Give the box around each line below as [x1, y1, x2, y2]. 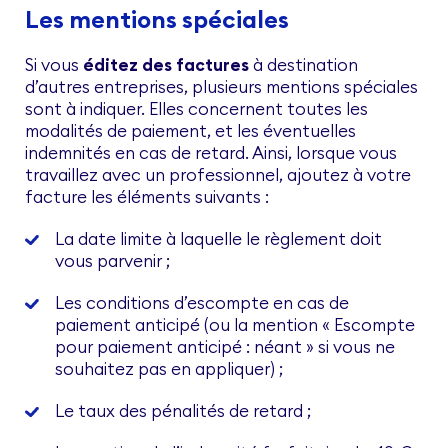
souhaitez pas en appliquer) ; [55, 358, 283, 381]
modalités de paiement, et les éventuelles [25, 120, 356, 143]
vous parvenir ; [55, 250, 170, 273]
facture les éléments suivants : [25, 186, 269, 209]
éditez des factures [83, 54, 249, 77]
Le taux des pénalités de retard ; [55, 400, 311, 423]
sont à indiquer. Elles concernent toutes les [25, 98, 368, 121]
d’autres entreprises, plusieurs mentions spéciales [25, 76, 418, 99]
